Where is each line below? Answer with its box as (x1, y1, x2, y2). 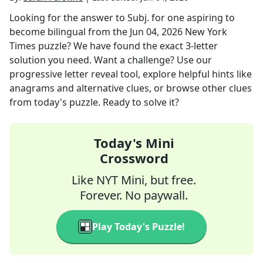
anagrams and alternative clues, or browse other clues (9, 82, 252, 95)
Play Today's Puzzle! (92, 220, 185, 233)
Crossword (99, 149, 168, 167)
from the (86, 25, 130, 38)
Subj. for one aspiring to (127, 11, 235, 24)
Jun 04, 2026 (130, 25, 183, 38)
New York (185, 25, 227, 38)
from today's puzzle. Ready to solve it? (9, 96, 179, 109)
